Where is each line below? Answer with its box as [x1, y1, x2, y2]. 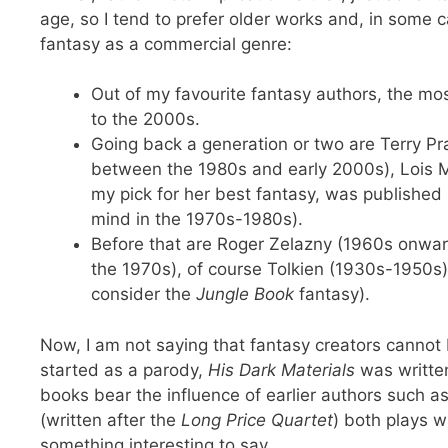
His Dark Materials [208, 359, 355, 380]
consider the [91, 284, 196, 305]
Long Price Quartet [181, 409, 333, 430]
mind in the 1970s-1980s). [91, 209, 303, 230]
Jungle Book [196, 284, 294, 305]
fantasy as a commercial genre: [40, 33, 292, 54]
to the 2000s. [91, 109, 200, 130]
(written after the [40, 409, 181, 430]
